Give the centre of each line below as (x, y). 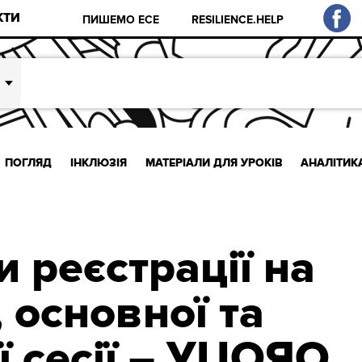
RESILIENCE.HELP (238, 19)
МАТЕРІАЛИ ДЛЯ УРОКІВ (214, 162)
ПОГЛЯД (29, 162)
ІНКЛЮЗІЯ (98, 162)
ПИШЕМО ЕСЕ (121, 19)
